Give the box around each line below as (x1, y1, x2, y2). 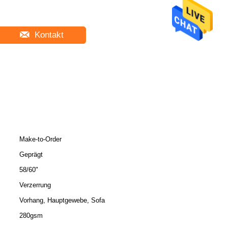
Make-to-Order (19, 135, 62, 143)
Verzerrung (19, 181, 51, 189)
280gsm (19, 212, 43, 219)
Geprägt (19, 151, 43, 158)
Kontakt (32, 30, 64, 40)
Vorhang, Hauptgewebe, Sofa (19, 196, 105, 204)
